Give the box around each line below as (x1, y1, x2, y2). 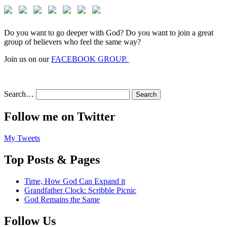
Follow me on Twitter (4, 109, 116, 123)
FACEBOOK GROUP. (51, 54, 129, 63)
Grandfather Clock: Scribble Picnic (24, 185, 136, 195)
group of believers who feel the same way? (4, 37, 141, 46)
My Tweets (4, 133, 40, 142)
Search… (4, 89, 34, 98)
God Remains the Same (24, 195, 100, 204)
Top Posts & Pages (4, 153, 100, 166)
